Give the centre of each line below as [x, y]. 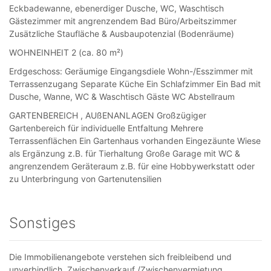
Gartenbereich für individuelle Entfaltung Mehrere [106, 128]
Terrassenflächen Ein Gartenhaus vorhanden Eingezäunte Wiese [135, 141]
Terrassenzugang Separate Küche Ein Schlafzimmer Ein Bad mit [135, 84]
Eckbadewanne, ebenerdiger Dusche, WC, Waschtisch [116, 8]
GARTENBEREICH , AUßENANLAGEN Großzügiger [108, 115]
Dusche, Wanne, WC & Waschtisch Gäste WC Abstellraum [122, 96]
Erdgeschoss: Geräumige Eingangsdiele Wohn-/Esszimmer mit [131, 71]
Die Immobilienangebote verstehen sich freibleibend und [120, 257]
